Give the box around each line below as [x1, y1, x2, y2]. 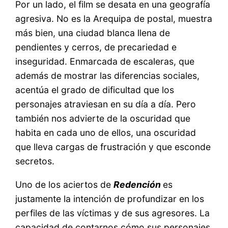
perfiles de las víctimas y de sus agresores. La [15, 207, 210, 218]
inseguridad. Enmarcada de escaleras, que [15, 56, 195, 67]
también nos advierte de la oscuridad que [15, 113, 191, 124]
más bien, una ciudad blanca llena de [15, 27, 170, 39]
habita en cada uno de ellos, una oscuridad [15, 127, 196, 138]
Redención [113, 179, 163, 190]
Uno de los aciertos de [15, 179, 114, 190]
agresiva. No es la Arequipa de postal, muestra [15, 13, 213, 24]
